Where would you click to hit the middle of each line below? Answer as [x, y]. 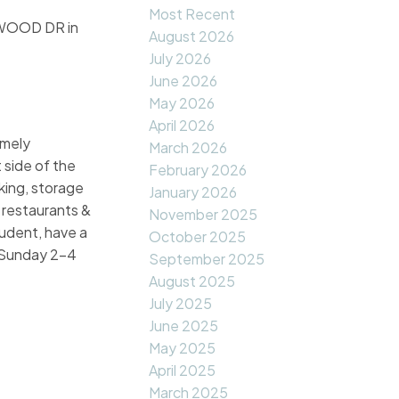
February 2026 [198, 170]
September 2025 [207, 259]
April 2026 [182, 126]
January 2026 [193, 192]
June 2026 [183, 81]
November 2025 [204, 215]
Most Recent [192, 14]
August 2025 [192, 281]
